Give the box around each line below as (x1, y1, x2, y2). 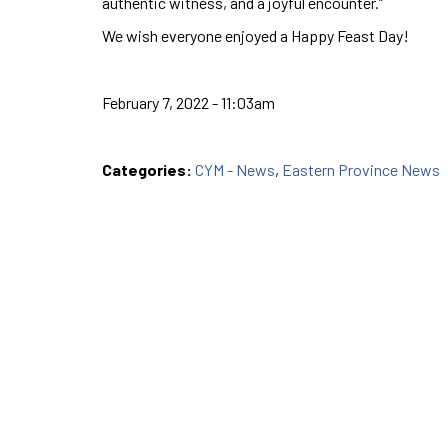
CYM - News (195, 159, 275, 179)
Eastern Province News (282, 159, 440, 179)
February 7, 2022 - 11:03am (102, 92, 275, 112)
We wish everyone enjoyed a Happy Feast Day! (102, 25, 409, 45)
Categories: (102, 159, 195, 179)
